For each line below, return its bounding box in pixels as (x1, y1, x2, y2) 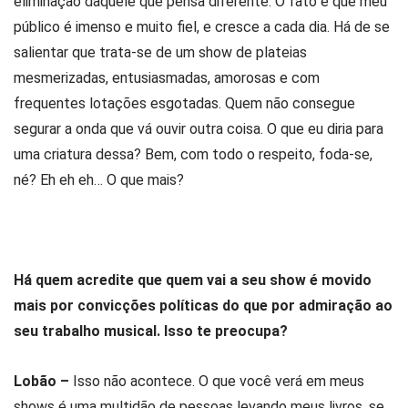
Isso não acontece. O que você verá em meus (73, 372, 364, 391)
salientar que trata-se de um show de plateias (14, 43, 307, 61)
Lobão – (14, 372, 73, 391)
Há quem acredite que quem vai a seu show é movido (14, 271, 372, 289)
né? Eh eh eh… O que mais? (14, 170, 184, 189)
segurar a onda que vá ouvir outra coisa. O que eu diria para (14, 119, 383, 138)
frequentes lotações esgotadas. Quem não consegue (14, 94, 355, 112)
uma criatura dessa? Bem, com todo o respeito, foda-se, (14, 145, 372, 163)
